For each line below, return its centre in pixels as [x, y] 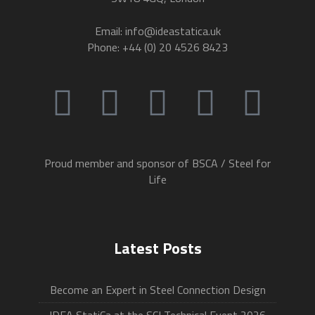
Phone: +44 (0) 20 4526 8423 [157, 47]
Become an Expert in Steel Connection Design [157, 290]
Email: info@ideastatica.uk [157, 31]
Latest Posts [157, 248]
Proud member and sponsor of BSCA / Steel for [157, 163]
